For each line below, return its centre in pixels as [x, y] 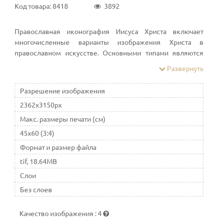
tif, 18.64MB [38, 161]
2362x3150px [41, 104]
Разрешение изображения [63, 90]
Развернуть [184, 68]
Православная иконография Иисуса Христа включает [109, 31]
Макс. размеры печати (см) [63, 118]
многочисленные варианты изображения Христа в [109, 42]
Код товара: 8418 [41, 6]
